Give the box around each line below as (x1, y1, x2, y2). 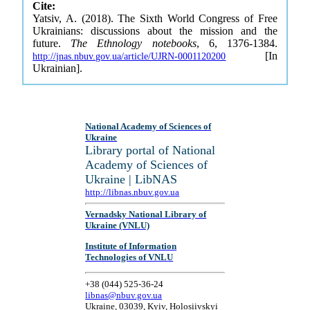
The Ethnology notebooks (71, 37, 197, 49)
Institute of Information (85, 240, 177, 251)
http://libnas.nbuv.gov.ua (85, 187, 180, 197)
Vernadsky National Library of (85, 209, 207, 220)
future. (33, 37, 71, 49)
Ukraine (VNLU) (85, 220, 150, 231)
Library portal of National (85, 143, 216, 157)
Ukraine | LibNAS (85, 172, 178, 186)
